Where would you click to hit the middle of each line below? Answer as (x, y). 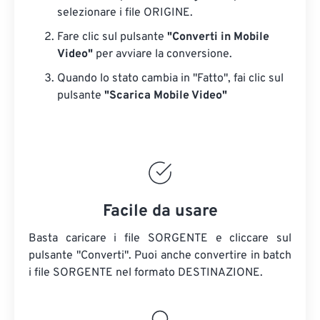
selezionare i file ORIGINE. (125, 13)
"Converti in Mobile (218, 37)
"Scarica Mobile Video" (166, 96)
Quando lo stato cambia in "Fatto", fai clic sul (170, 79)
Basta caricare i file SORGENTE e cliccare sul (160, 239)
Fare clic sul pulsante (112, 37)
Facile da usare (160, 212)
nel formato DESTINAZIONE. (188, 273)
